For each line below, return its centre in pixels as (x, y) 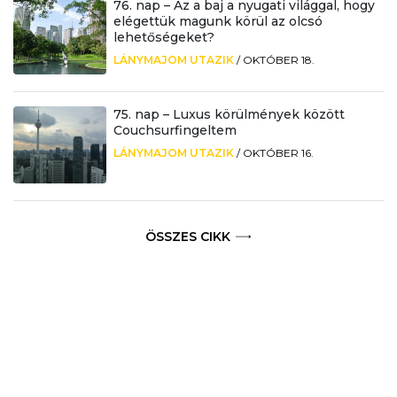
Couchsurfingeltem (175, 131)
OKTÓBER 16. (278, 153)
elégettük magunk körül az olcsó (218, 22)
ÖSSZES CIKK (188, 237)
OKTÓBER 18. (278, 60)
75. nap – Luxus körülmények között (229, 115)
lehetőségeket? (163, 38)
